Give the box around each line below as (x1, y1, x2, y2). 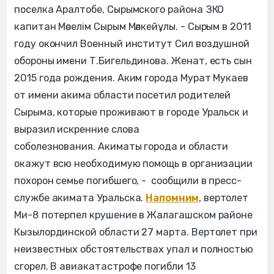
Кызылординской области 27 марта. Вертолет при (14, 226, 258, 239)
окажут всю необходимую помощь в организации (14, 158, 253, 170)
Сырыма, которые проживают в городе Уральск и (14, 106, 249, 119)
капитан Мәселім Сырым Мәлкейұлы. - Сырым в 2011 (14, 21, 251, 33)
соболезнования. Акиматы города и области (14, 141, 229, 153)
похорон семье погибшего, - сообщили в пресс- (14, 175, 242, 187)
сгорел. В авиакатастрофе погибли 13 (14, 261, 196, 273)
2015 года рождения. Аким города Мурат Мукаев (14, 72, 249, 84)
